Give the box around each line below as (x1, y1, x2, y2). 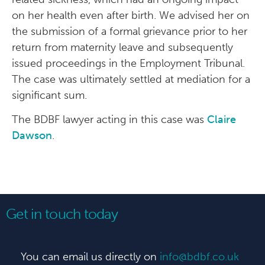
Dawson (12, 129, 52, 143)
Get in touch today (6, 205, 118, 222)
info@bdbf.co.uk (160, 250, 239, 263)
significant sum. (12, 89, 87, 102)
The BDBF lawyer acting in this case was (12, 113, 207, 127)
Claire (207, 113, 236, 127)
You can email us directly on (21, 250, 160, 263)
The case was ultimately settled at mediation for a (12, 73, 250, 86)
